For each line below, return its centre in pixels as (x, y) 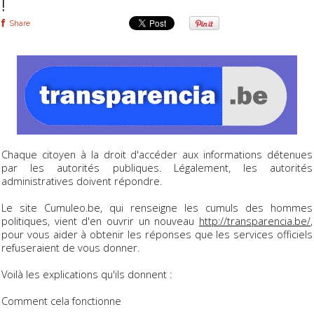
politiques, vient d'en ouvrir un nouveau (100, 220)
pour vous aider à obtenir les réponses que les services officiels (157, 234)
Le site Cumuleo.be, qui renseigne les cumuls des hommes (157, 207)
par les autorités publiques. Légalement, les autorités (157, 167)
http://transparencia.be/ (255, 220)
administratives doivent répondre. (82, 180)
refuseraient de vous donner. (70, 247)
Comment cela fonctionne (61, 300)
